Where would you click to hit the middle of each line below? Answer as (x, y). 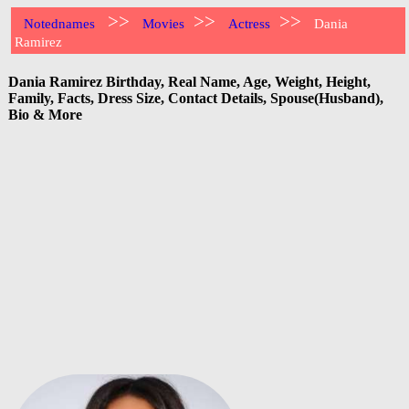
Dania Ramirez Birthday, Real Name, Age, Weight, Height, (189, 81)
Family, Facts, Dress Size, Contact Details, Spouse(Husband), (196, 98)
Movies (164, 24)
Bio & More (45, 114)
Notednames (60, 24)
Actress (250, 24)
